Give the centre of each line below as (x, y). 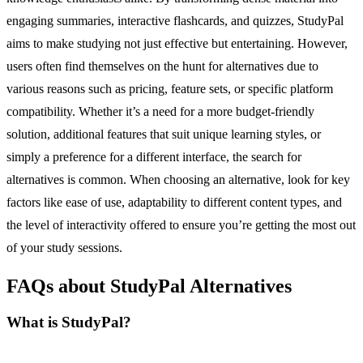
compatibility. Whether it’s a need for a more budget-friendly (160, 111)
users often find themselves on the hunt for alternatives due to (162, 66)
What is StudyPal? (69, 322)
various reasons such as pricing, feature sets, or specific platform (170, 88)
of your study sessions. (64, 247)
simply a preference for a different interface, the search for (154, 156)
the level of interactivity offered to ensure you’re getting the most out (181, 224)
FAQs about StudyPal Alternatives (149, 286)
